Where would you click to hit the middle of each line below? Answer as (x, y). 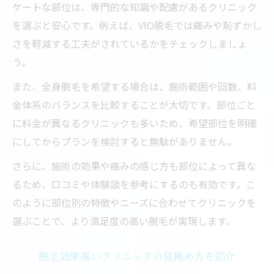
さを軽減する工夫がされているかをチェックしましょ (130, 43)
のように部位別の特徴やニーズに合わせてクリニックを (134, 202)
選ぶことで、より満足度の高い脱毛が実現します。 (124, 221)
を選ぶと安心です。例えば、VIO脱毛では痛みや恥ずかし (137, 25)
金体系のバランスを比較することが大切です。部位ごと (134, 105)
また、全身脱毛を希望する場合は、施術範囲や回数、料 (135, 86)
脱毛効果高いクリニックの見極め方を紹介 (137, 256)
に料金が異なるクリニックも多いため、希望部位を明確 (135, 123)
